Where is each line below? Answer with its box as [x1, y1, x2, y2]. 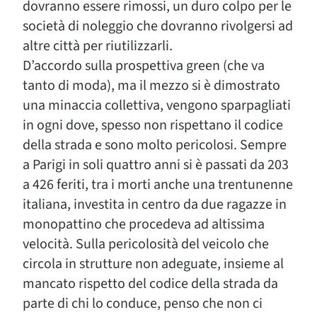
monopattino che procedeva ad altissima [23, 214, 265, 234]
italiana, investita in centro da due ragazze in [23, 195, 287, 214]
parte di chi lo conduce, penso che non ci [23, 294, 263, 313]
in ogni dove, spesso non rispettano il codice [23, 115, 283, 135]
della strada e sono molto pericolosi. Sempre [23, 135, 287, 155]
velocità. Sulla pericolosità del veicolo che [23, 234, 269, 254]
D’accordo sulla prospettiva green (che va [23, 56, 265, 76]
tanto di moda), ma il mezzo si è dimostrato [23, 76, 280, 96]
